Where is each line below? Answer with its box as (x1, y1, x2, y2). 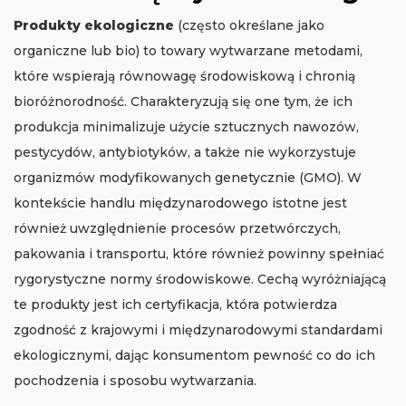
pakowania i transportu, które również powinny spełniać (14, 246, 384, 263)
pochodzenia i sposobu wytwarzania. (14, 372, 256, 390)
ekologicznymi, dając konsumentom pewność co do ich (14, 347, 375, 364)
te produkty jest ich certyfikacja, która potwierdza (14, 296, 337, 314)
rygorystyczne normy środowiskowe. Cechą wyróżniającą (14, 271, 386, 288)
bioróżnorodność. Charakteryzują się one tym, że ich (14, 93, 353, 111)
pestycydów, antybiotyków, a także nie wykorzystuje (14, 144, 356, 161)
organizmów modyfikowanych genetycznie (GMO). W (14, 169, 362, 187)
